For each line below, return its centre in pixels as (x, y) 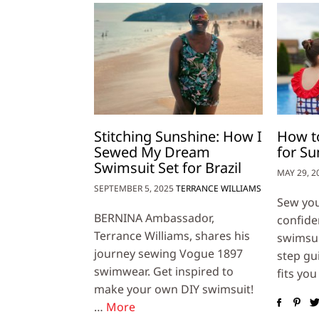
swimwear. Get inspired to (164, 272)
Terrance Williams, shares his (172, 236)
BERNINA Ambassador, (154, 218)
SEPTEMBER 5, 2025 (134, 189)
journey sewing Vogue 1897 (168, 254)
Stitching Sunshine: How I (178, 137)
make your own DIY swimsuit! (174, 289)
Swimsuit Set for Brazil (168, 168)
